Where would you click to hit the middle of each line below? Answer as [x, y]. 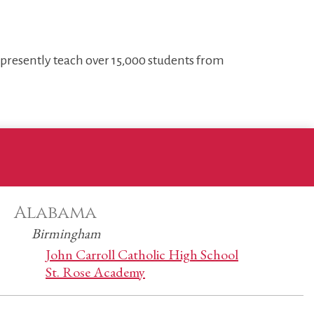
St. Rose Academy [95, 272]
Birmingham [66, 233]
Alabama [55, 213]
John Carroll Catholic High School [142, 254]
